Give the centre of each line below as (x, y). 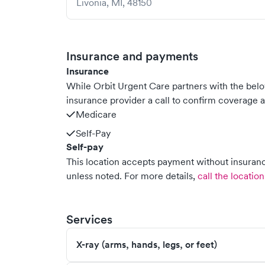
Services (89, 219)
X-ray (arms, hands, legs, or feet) (147, 245)
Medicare (96, 114)
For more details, (160, 176)
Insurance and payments (132, 56)
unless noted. (94, 176)
